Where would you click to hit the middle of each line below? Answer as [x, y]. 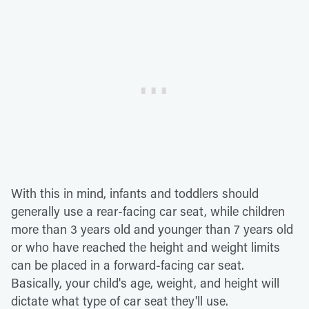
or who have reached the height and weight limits [146, 247]
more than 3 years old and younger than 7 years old [152, 229]
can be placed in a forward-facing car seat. [128, 265]
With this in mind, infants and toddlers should [135, 193]
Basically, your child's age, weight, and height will [145, 282]
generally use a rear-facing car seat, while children [148, 211]
